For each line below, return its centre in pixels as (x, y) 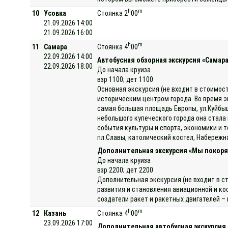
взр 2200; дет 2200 (125, 170)
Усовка (55, 13)
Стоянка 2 (113, 13)
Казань (55, 213)
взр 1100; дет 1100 (125, 79)
